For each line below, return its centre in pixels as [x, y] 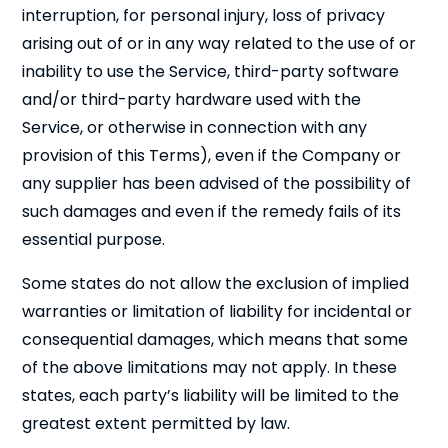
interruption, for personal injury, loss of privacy [204, 15]
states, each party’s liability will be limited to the [211, 395]
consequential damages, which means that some [215, 339]
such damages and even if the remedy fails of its [212, 211]
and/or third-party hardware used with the [192, 99]
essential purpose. [94, 239]
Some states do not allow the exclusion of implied [216, 283]
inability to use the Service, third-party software [211, 71]
